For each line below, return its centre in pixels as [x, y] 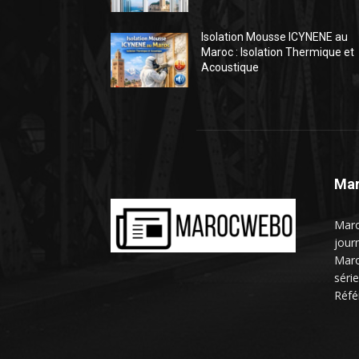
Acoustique [230, 68]
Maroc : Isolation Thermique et [278, 52]
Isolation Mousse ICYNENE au [275, 37]
